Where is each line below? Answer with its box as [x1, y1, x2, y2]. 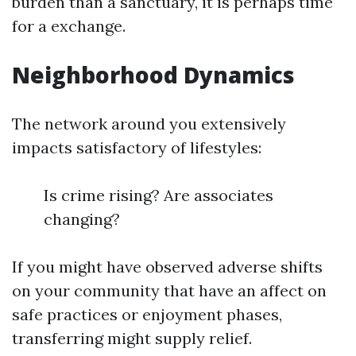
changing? [44, 209, 120, 229]
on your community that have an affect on [12, 281, 327, 300]
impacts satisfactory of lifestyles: [12, 137, 261, 157]
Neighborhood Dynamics [12, 60, 295, 90]
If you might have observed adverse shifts [12, 257, 323, 277]
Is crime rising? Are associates [44, 185, 273, 205]
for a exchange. [12, 16, 126, 36]
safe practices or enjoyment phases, [12, 304, 282, 324]
